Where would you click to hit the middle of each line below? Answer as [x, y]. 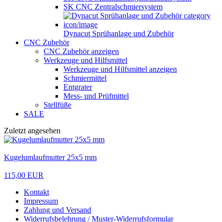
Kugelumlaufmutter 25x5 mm [50, 157]
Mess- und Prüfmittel [96, 96]
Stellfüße [57, 105]
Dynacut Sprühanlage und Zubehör [119, 33]
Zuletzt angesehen [32, 130]
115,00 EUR [24, 175]
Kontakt [36, 192]
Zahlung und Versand [57, 210]
